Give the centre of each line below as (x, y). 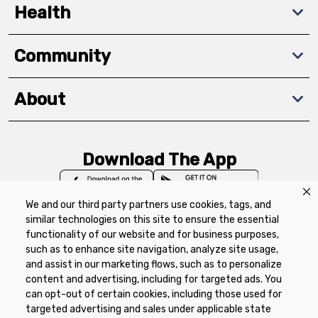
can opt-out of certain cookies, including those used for (154, 294)
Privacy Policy (95, 257)
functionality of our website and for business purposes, (152, 235)
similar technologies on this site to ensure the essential (152, 220)
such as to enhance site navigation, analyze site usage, (152, 250)
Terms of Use (179, 257)
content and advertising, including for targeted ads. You (154, 279)
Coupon (245, 257)
